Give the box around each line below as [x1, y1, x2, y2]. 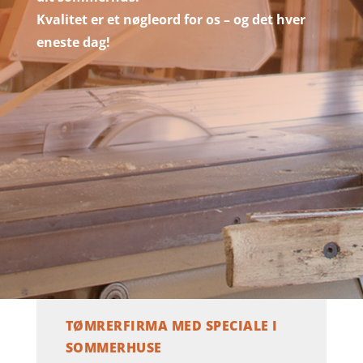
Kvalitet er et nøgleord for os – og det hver [36, 11, 305, 28]
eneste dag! [36, 33, 110, 51]
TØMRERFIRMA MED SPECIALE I [65, 317, 278, 335]
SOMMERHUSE [65, 339, 162, 357]
